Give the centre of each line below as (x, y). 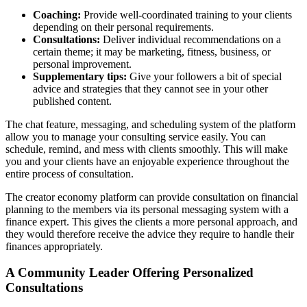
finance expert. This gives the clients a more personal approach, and (151, 221)
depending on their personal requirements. (123, 27)
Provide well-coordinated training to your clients (186, 14)
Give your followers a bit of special (206, 76)
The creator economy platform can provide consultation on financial (152, 197)
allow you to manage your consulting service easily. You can (136, 136)
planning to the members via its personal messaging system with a (147, 209)
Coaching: (57, 14)
